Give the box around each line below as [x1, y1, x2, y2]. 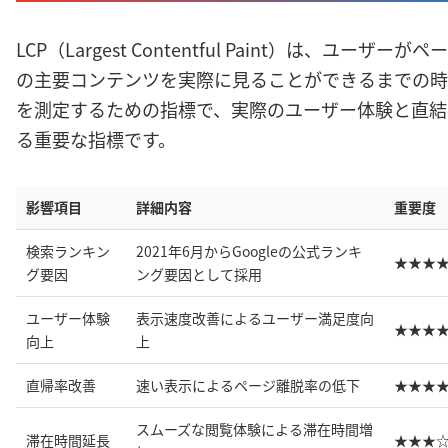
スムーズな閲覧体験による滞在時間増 [136, 418, 373, 439]
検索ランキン [26, 240, 110, 261]
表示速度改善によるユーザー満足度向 [136, 307, 374, 328]
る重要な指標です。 [16, 125, 176, 152]
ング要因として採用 [136, 263, 262, 284]
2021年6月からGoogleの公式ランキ [136, 240, 362, 261]
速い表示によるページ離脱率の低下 [136, 374, 360, 395]
